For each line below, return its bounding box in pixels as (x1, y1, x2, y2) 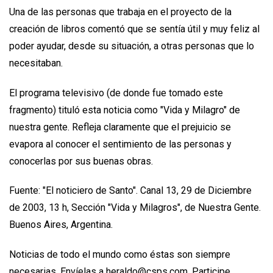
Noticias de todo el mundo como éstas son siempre (9, 249, 230, 261)
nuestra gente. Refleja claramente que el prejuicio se (9, 121, 231, 133)
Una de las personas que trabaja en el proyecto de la (9, 5, 232, 18)
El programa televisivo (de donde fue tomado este (9, 87, 223, 99)
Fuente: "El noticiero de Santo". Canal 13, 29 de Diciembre (9, 185, 252, 197)
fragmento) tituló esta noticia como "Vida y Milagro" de (9, 104, 240, 116)
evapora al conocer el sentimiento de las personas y (9, 138, 232, 150)
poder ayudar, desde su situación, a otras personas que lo (9, 40, 254, 52)
